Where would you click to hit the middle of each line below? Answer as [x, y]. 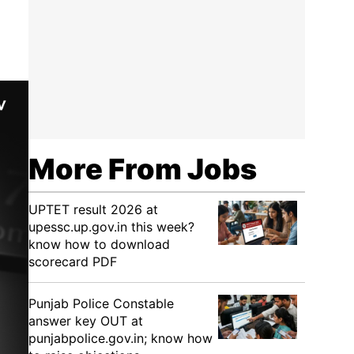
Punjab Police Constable [101, 303]
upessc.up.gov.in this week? [111, 227]
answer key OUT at [86, 321]
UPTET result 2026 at [93, 209]
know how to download [99, 244]
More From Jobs [143, 169]
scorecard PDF [73, 262]
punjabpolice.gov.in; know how [121, 338]
